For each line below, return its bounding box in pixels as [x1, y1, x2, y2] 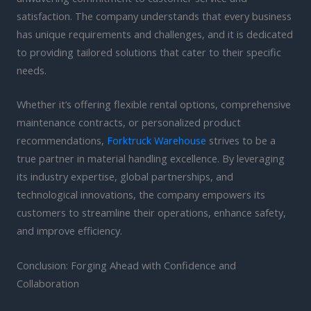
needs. [17, 62, 47, 77]
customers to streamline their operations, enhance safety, [17, 205, 286, 220]
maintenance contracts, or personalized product [17, 115, 241, 130]
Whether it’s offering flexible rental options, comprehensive [17, 97, 291, 112]
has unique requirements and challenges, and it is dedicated [17, 26, 293, 41]
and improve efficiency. [17, 224, 122, 238]
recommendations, [17, 133, 107, 148]
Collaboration [17, 276, 79, 290]
